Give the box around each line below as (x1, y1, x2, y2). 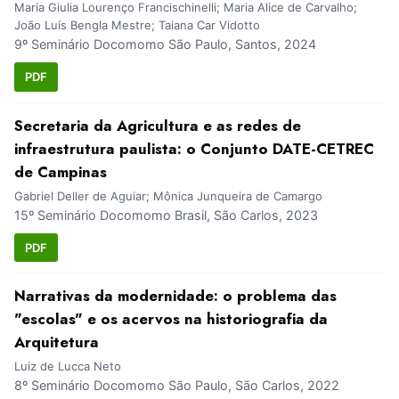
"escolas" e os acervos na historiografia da (14, 308, 328, 330)
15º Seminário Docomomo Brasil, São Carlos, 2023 (14, 207, 318, 223)
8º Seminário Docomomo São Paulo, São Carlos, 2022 (14, 378, 339, 394)
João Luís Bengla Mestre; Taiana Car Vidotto (14, 18, 260, 33)
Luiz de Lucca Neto (14, 359, 121, 374)
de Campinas (14, 160, 107, 183)
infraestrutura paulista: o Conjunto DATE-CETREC (14, 137, 374, 159)
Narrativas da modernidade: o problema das (14, 285, 337, 307)
